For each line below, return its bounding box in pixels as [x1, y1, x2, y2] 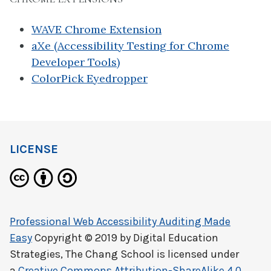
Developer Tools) [31, 54, 120, 69]
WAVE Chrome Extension [31, 22, 162, 36]
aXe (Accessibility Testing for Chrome [31, 38, 229, 53]
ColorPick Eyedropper [31, 71, 148, 85]
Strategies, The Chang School [10, 247, 154, 261]
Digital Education [133, 231, 218, 245]
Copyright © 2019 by [32, 231, 133, 245]
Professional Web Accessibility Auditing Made [10, 215, 230, 229]
